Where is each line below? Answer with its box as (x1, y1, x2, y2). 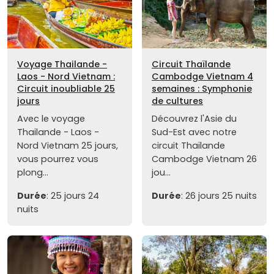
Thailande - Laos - (17, 125, 99, 138)
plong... (17, 166, 48, 179)
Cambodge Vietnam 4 (152, 70, 253, 83)
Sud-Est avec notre (152, 125, 237, 138)
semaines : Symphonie (152, 82, 252, 95)
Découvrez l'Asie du (152, 112, 237, 125)
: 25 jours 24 (46, 189, 99, 202)
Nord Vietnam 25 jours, (17, 139, 118, 152)
